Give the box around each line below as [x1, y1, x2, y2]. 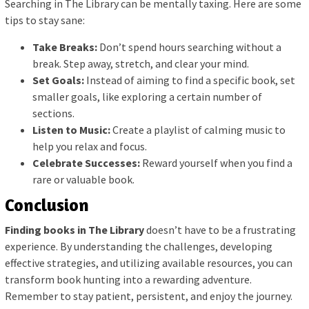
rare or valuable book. [32, 172, 134, 186]
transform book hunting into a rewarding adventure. [5, 272, 252, 287]
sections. [32, 106, 74, 120]
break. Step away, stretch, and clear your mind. [32, 56, 249, 70]
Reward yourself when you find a [140, 155, 292, 170]
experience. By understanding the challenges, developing [5, 239, 272, 254]
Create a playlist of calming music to [110, 122, 286, 137]
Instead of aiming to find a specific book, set [84, 72, 295, 87]
